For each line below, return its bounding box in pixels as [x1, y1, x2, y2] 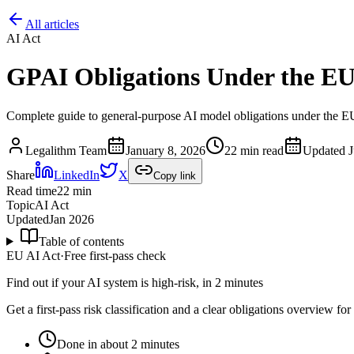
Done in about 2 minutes [57, 337, 179, 351]
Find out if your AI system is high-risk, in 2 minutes [6, 275, 263, 289]
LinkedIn [54, 168, 100, 182]
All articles [25, 17, 79, 31]
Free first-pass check [64, 248, 166, 262]
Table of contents [38, 234, 124, 248]
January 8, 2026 [126, 143, 205, 157]
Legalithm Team [25, 143, 107, 157]
